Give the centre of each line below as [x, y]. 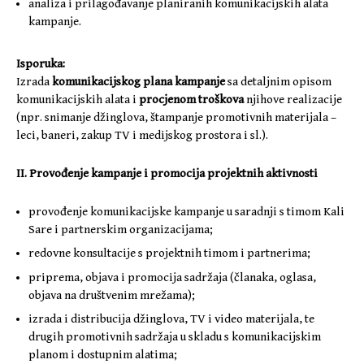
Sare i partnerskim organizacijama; [121, 229]
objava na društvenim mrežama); [112, 295]
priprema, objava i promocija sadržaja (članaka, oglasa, [172, 277]
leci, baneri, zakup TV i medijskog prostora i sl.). [142, 135]
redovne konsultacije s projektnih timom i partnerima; [169, 253]
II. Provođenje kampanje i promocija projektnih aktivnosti [167, 173]
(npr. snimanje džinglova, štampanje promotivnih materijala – [176, 117]
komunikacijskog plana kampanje [139, 81]
